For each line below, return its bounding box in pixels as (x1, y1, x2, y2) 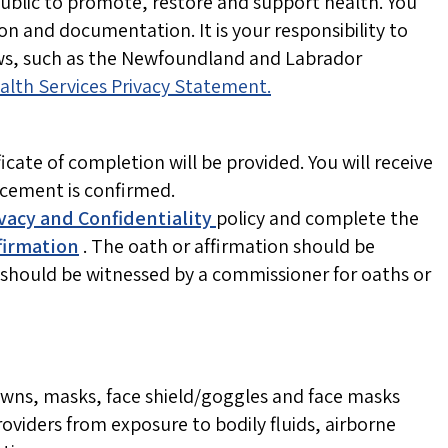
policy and (216, 205, 301, 232)
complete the (301, 205, 419, 232)
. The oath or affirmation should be (83, 233, 375, 260)
